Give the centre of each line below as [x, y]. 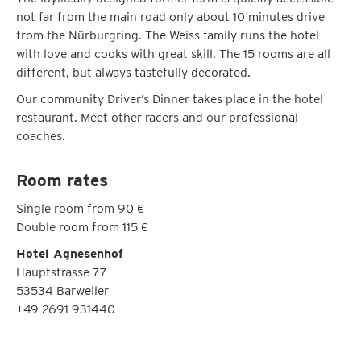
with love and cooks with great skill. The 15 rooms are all [173, 54]
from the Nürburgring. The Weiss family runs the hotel [168, 35]
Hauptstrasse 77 [62, 272]
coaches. [41, 136]
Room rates [62, 180]
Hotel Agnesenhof [70, 254]
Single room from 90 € [80, 209]
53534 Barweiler [62, 291]
